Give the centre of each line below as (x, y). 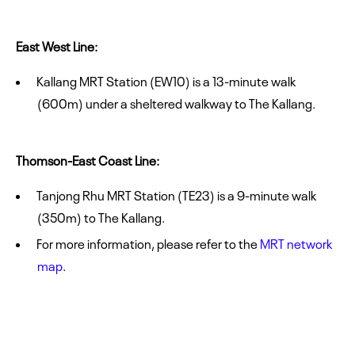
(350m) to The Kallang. (101, 217)
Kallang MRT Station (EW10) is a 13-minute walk (166, 80)
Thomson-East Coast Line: (88, 160)
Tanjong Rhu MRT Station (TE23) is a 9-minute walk (176, 195)
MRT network (296, 243)
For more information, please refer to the (148, 243)
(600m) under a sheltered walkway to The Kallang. (176, 103)
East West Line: (57, 46)
